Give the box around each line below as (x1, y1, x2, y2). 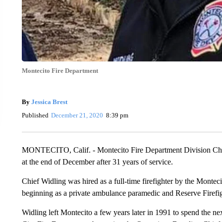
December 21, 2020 (51, 111, 104, 119)
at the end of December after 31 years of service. (21, 158, 173, 166)
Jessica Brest (31, 98, 67, 106)
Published (21, 111, 49, 119)
